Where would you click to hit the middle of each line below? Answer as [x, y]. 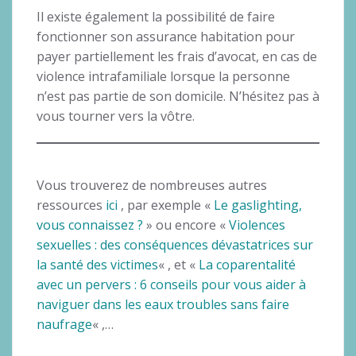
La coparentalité [247, 264]
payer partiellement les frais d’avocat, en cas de [177, 56]
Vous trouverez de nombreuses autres [152, 185]
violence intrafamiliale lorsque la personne [163, 76]
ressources [71, 205]
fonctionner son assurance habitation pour [166, 36]
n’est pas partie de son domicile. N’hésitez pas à [178, 96]
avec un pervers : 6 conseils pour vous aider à [171, 284]
